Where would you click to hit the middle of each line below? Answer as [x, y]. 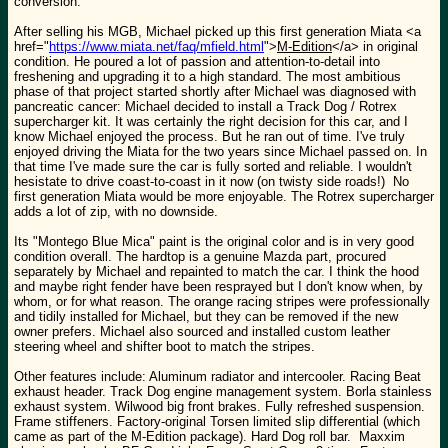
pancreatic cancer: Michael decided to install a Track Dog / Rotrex [205, 107]
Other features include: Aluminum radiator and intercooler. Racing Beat [217, 377]
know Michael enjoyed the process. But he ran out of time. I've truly [209, 137]
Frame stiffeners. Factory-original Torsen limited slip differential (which [217, 422]
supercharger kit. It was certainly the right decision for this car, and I [211, 122]
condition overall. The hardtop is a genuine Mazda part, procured [200, 257]
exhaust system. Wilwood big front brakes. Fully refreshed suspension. [219, 407]
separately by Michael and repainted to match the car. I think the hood [216, 272]
